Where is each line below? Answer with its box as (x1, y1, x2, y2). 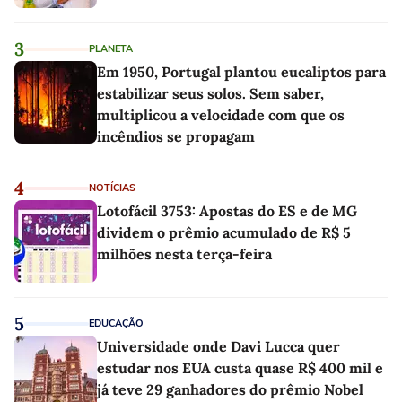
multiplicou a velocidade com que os (97, 106, 345, 125)
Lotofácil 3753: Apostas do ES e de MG (97, 202, 357, 221)
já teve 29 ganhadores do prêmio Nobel (97, 380, 363, 399)
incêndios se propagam (97, 127, 255, 146)
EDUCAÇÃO (89, 317, 144, 331)
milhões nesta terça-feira (97, 245, 272, 264)
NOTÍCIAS (89, 181, 135, 196)
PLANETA (89, 42, 133, 57)
